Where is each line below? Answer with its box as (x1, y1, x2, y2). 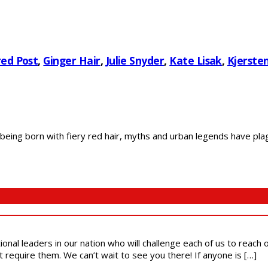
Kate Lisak (169, 53, 222, 68)
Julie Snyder (105, 53, 165, 68)
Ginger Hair (43, 53, 100, 68)
